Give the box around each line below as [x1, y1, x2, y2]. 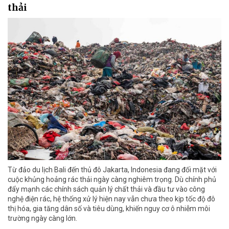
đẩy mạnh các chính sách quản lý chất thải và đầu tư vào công [8, 185, 205, 194]
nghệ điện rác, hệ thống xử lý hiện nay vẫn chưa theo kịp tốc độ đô [8, 195, 215, 203]
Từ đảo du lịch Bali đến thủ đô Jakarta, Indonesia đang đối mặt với [8, 166, 217, 174]
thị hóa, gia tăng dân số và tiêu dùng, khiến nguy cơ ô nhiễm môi [8, 204, 210, 213]
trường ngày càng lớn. [8, 214, 77, 223]
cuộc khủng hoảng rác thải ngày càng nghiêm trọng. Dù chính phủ [8, 175, 216, 184]
